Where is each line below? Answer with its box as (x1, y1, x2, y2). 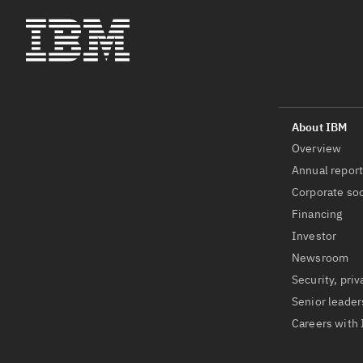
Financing (292, 207, 343, 221)
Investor (292, 228, 337, 243)
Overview (292, 141, 342, 156)
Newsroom (292, 250, 349, 265)
